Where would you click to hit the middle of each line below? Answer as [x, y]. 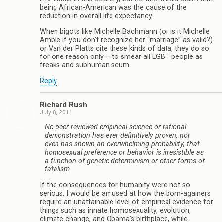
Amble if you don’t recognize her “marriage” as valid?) [126, 40]
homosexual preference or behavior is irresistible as [124, 153]
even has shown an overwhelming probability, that [122, 144]
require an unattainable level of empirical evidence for [126, 202]
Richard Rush [63, 105]
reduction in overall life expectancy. [96, 16]
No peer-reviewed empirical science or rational [115, 127]
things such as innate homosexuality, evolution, [115, 210]
